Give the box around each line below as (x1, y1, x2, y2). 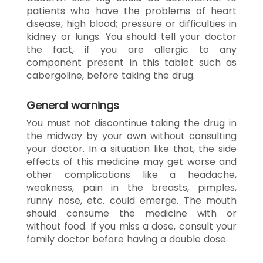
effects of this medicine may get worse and (26, 154, 237, 168)
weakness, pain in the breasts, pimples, (26, 180, 237, 194)
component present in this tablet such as (26, 55, 237, 69)
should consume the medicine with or (26, 206, 237, 220)
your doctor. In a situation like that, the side (26, 141, 237, 156)
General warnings (26, 97, 119, 113)
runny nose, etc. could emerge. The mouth (26, 193, 237, 207)
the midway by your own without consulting (26, 129, 237, 143)
